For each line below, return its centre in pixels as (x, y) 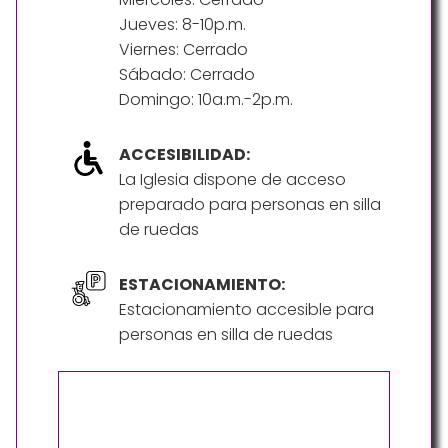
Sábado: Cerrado (187, 75)
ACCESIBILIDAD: (184, 155)
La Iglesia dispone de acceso (232, 180)
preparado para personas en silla (250, 205)
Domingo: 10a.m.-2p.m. (206, 100)
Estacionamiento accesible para (246, 310)
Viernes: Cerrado (183, 50)
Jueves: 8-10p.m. (182, 25)
